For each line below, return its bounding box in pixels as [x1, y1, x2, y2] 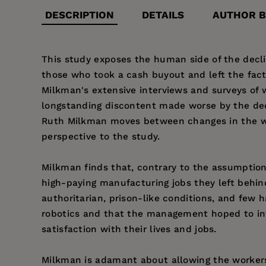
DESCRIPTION [45, 9, 114, 21]
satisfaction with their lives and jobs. [42, 224, 217, 235]
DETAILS [142, 9, 185, 21]
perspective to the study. [42, 131, 160, 142]
